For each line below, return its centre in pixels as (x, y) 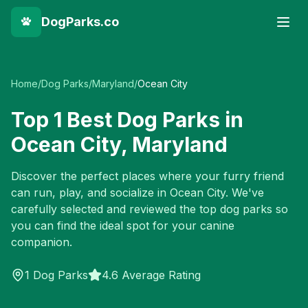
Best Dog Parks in (153, 120)
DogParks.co (80, 22)
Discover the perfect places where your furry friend (147, 176)
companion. (42, 242)
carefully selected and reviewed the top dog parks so (150, 209)
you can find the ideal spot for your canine (123, 225)
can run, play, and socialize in (90, 192)
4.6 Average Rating (151, 275)
